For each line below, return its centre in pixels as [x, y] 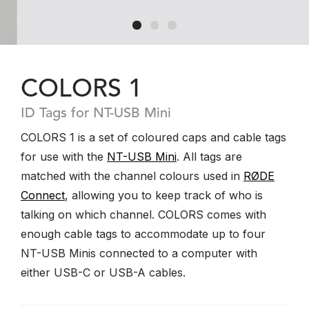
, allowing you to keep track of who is [164, 195]
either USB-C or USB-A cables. [103, 272]
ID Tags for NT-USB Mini [96, 114]
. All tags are [209, 157]
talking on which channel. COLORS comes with [143, 215]
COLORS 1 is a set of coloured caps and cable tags [153, 137]
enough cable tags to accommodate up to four [143, 234]
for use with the [64, 157]
